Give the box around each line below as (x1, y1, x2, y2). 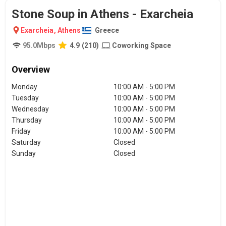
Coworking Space (112, 41, 171, 49)
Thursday (12, 116, 42, 124)
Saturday (12, 138, 41, 146)
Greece (95, 26, 119, 34)
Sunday (12, 149, 36, 157)
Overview (12, 64, 50, 75)
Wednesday (12, 105, 49, 113)
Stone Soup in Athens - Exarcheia (12, 7, 193, 21)
